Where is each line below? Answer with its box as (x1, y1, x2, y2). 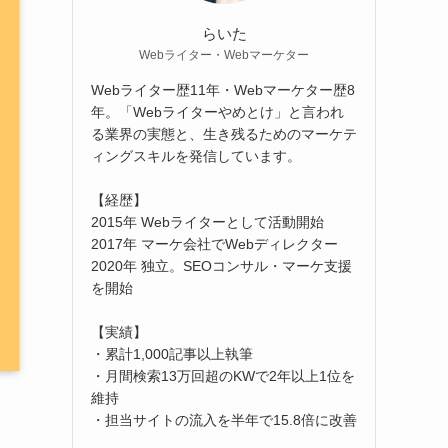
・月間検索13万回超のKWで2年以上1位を (91, 367, 355, 384)
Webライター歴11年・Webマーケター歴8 (91, 81, 355, 98)
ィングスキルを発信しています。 (91, 147, 301, 164)
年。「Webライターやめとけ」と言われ (91, 103, 344, 120)
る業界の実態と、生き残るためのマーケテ (91, 125, 357, 142)
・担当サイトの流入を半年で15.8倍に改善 (91, 411, 357, 428)
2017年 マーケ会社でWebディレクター (91, 235, 338, 252)
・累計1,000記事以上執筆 (91, 345, 253, 362)
